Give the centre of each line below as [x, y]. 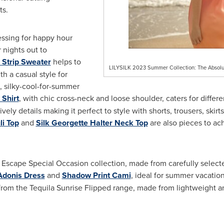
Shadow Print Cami [96, 175]
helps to [66, 61]
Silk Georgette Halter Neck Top [92, 123]
